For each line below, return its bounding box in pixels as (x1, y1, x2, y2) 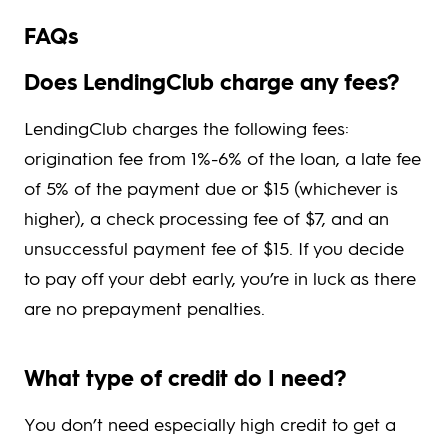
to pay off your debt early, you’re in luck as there (24, 266, 416, 290)
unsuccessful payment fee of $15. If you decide (24, 236, 404, 260)
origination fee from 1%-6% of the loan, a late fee (24, 146, 421, 170)
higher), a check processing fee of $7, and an (24, 206, 389, 230)
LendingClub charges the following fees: (24, 116, 349, 140)
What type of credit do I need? (24, 363, 346, 393)
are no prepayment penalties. (24, 296, 265, 320)
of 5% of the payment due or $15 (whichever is (24, 176, 398, 200)
